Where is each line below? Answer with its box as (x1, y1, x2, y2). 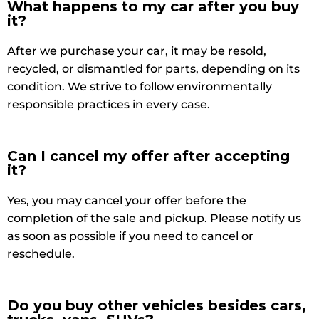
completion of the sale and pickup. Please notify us (7, 211, 301, 225)
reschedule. (7, 246, 75, 261)
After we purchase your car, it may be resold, (7, 43, 266, 58)
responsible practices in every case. (7, 97, 210, 111)
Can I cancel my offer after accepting (7, 147, 290, 164)
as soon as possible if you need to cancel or (7, 229, 253, 243)
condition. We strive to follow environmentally (7, 79, 272, 93)
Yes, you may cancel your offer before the (7, 193, 246, 207)
